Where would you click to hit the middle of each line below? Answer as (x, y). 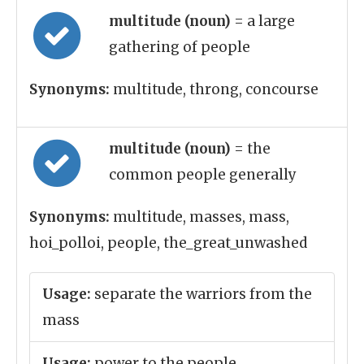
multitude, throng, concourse (214, 89)
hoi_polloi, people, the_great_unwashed (168, 243)
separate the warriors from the (201, 294)
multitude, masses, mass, (199, 217)
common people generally (203, 175)
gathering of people (180, 47)
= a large (264, 21)
